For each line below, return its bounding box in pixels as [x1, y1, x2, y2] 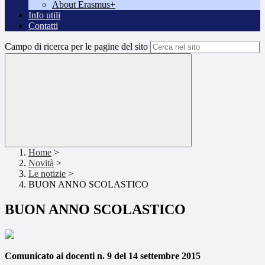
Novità [28, 158, 54, 169]
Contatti [28, 21, 58, 31]
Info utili [28, 10, 60, 21]
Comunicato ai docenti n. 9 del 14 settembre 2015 [5, 251, 201, 261]
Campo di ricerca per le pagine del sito [5, 41, 148, 52]
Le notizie [28, 169, 66, 179]
